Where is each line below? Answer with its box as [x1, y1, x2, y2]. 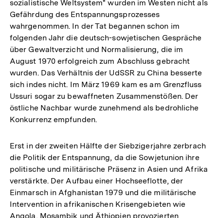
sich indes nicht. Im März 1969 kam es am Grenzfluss [10, 79, 202, 89]
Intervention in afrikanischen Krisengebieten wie [10, 199, 186, 209]
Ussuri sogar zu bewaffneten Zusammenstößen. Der [10, 91, 199, 101]
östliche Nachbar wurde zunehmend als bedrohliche [10, 103, 199, 112]
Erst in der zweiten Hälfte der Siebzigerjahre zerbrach [10, 141, 206, 150]
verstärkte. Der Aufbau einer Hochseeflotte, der [10, 176, 183, 185]
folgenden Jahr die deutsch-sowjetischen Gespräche [10, 33, 202, 42]
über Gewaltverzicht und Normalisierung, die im [10, 44, 183, 54]
